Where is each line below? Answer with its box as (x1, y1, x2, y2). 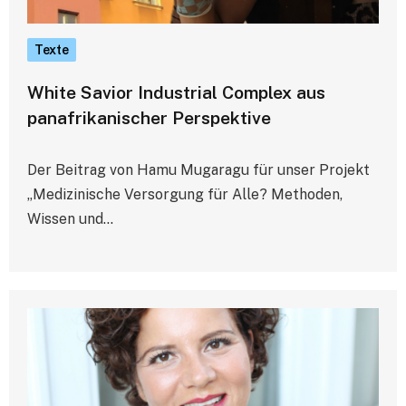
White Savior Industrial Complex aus (27, 82, 325, 103)
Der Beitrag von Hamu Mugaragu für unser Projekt (27, 161, 370, 179)
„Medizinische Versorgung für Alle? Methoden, (27, 186, 343, 204)
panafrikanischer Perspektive (27, 108, 271, 129)
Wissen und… (27, 210, 113, 228)
